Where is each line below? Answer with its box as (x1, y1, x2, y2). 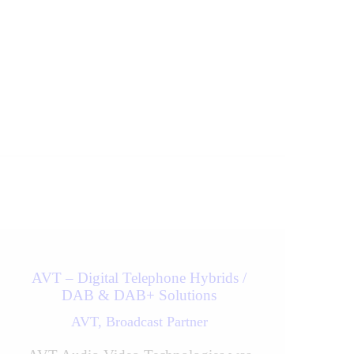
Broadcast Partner (105, 313, 208, 330)
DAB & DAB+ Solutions (62, 286, 217, 303)
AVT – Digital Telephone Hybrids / (32, 269, 247, 286)
